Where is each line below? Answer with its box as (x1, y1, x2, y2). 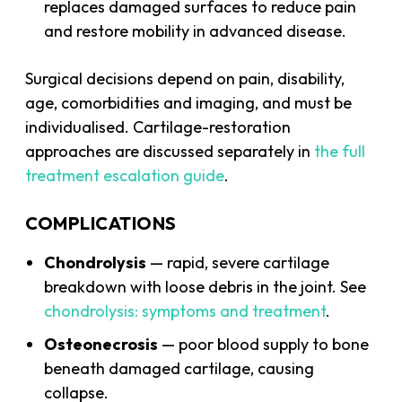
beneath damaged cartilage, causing (44, 357, 315, 379)
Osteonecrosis (44, 333, 159, 354)
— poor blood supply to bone (158, 333, 370, 354)
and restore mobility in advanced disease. (44, 20, 347, 41)
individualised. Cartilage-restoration (25, 116, 292, 137)
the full (314, 140, 366, 162)
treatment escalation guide (25, 164, 225, 186)
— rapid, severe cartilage (146, 251, 330, 273)
